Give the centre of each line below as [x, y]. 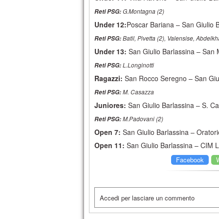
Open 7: [108, 132]
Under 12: [110, 24]
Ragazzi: [109, 78]
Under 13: [110, 51]
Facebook [190, 160]
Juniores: [110, 105]
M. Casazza [138, 92]
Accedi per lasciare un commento [147, 198]
